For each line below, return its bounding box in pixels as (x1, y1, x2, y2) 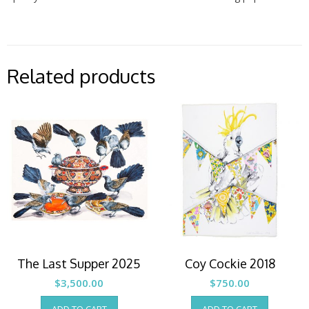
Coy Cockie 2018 (184, 256, 275, 272)
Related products (7, 63, 156, 88)
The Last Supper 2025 (17, 256, 141, 272)
